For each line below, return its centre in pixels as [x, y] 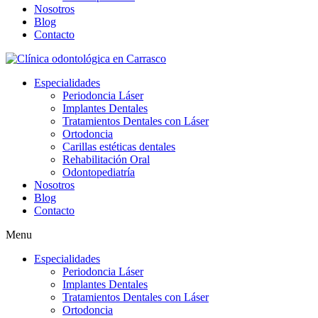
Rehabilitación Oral [106, 159]
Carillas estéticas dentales [119, 147]
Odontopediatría [99, 172]
